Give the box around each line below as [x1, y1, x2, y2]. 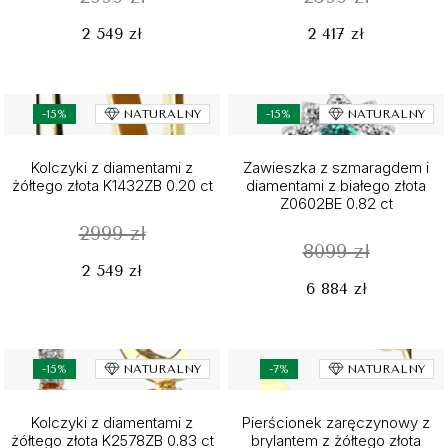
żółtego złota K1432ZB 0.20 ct [11, 176, 213, 195]
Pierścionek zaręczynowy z [242, 413, 430, 432]
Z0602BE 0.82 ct [279, 194, 393, 213]
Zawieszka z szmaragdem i [243, 158, 429, 177]
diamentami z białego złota [246, 176, 426, 195]
